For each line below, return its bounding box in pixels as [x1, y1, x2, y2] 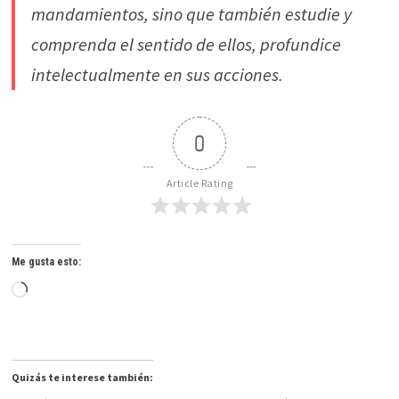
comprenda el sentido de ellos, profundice [30, 33, 341, 55]
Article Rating [166, 176, 233, 190]
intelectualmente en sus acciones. [30, 63, 283, 85]
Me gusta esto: [11, 256, 81, 268]
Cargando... [26, 281, 102, 301]
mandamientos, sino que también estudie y [30, 3, 352, 25]
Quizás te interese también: [11, 370, 153, 384]
